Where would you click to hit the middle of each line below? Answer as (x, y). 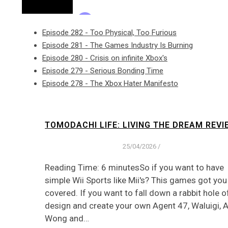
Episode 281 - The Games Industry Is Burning (118, 46)
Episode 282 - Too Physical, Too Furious (109, 33)
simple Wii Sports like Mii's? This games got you (136, 180)
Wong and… (67, 218)
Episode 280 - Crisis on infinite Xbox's (105, 58)
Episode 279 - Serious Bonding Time (103, 71)
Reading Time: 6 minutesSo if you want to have (134, 167)
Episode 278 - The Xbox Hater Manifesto (110, 84)
